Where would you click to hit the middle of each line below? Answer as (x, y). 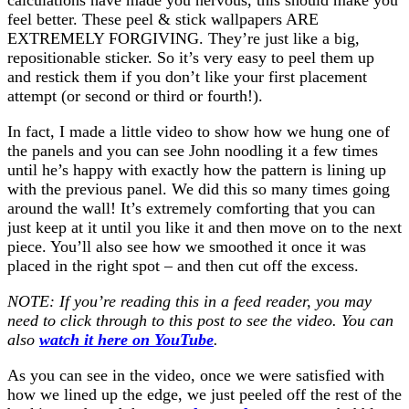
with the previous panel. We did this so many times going (199, 189)
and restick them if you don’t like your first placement (187, 76)
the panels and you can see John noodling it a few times (193, 150)
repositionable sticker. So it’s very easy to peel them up (191, 57)
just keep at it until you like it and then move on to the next (204, 227)
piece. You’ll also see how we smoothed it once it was (187, 246)
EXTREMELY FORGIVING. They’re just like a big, (184, 38)
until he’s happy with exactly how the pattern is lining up (197, 169)
